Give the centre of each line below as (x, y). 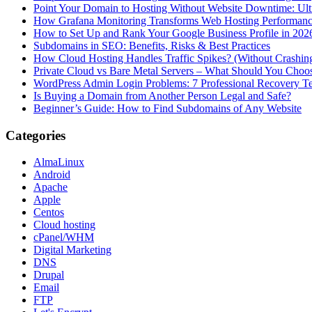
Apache (50, 187)
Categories (36, 135)
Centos (49, 212)
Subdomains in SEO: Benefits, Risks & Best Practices (152, 46)
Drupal (49, 275)
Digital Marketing (72, 250)
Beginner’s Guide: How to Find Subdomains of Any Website (167, 108)
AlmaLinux (59, 162)
